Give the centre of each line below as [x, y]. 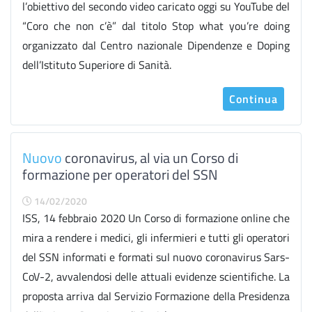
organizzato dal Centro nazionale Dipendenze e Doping [156, 45]
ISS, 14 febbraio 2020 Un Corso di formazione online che [156, 218]
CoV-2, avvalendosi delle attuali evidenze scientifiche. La [156, 276]
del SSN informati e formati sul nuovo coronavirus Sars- [156, 257]
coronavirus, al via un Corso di [150, 158]
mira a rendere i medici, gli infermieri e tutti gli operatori [156, 237]
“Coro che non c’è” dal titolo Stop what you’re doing [156, 26]
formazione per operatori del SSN [120, 174]
